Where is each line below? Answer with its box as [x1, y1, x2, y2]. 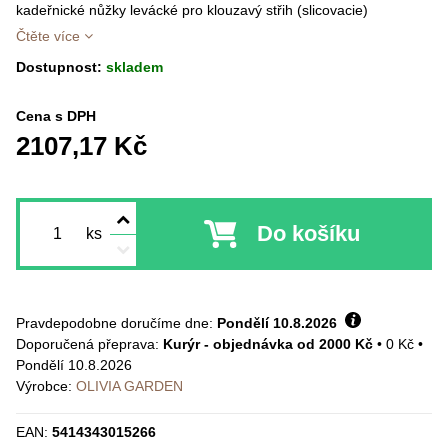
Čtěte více [16, 28, 80, 44]
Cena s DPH [16, 108, 96, 124]
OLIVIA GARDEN [76, 378, 183, 394]
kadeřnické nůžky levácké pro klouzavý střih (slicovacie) [16, 2, 368, 18]
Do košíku [257, 221, 361, 246]
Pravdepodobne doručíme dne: [16, 315, 217, 331]
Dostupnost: [16, 59, 106, 75]
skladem [106, 59, 163, 75]
